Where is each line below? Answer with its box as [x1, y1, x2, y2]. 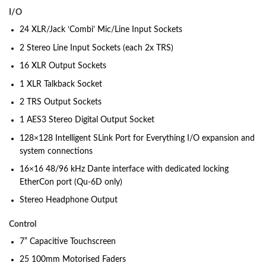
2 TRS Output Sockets [20, 97, 102, 106]
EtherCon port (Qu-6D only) [20, 178, 123, 187]
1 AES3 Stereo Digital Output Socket [20, 116, 155, 125]
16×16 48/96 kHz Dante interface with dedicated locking [20, 165, 229, 174]
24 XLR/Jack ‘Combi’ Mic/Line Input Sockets [20, 26, 183, 34]
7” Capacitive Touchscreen [20, 237, 116, 246]
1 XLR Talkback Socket [20, 80, 103, 88]
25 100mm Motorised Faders [20, 255, 126, 264]
